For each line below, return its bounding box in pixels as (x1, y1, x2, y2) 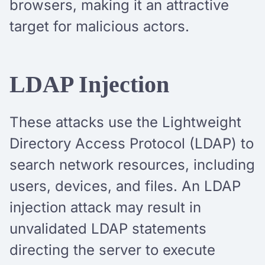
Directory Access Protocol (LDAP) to (9, 134, 254, 152)
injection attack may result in (9, 198, 201, 216)
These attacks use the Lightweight (9, 113, 241, 131)
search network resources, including (9, 156, 255, 173)
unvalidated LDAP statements (9, 219, 206, 237)
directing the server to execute (9, 241, 215, 258)
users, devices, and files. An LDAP (9, 177, 241, 195)
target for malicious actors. (9, 17, 193, 35)
